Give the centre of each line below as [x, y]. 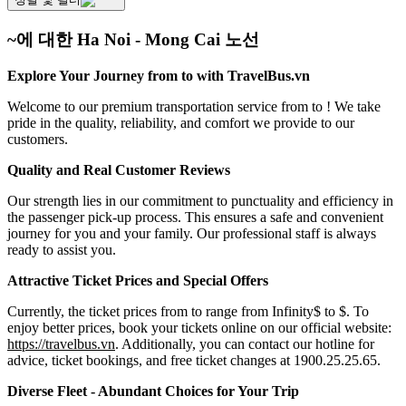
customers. [38, 140]
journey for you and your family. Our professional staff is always [192, 234]
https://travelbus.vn [61, 344]
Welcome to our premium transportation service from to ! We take [194, 107]
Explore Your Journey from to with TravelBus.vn [159, 76]
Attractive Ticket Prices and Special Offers [138, 281]
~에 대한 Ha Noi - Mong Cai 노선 [133, 39]
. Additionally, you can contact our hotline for [245, 344]
